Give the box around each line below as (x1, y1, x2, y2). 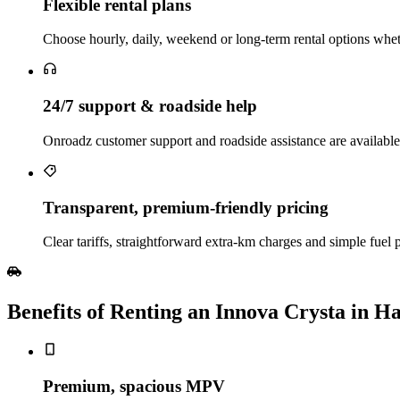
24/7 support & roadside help (43, 96, 257, 116)
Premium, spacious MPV (43, 376, 225, 396)
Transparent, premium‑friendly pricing (43, 197, 329, 217)
